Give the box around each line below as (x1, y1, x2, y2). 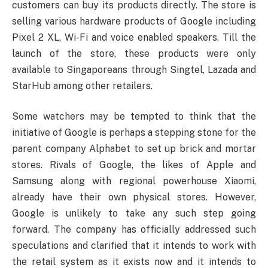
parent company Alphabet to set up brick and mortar (12, 143, 256, 155)
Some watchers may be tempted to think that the (12, 111, 256, 123)
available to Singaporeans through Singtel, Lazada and (12, 63, 256, 75)
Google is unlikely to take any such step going (12, 208, 256, 220)
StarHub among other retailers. (12, 80, 153, 92)
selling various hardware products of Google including (12, 15, 256, 27)
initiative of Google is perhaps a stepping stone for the (12, 127, 256, 139)
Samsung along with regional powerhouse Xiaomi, (12, 175, 256, 187)
